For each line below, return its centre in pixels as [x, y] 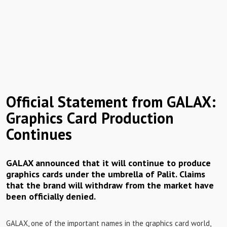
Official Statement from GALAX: [111, 102]
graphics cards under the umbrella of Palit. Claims [106, 174]
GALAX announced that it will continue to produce [108, 163]
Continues [39, 134]
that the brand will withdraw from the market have [110, 185]
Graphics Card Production [90, 118]
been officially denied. [51, 196]
